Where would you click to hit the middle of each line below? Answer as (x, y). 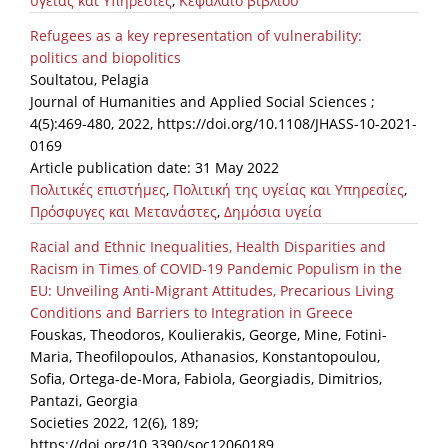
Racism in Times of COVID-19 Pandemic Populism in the (216, 269)
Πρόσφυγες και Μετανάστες (123, 212)
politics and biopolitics (105, 58)
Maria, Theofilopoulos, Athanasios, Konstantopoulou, (205, 357)
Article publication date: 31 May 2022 (154, 168)
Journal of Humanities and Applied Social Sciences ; (202, 102)
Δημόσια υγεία (273, 212)
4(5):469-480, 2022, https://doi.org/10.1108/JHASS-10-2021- (223, 124)
